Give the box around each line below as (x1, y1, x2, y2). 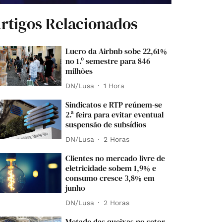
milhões (65, 65, 93, 77)
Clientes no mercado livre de (65, 153, 166, 164)
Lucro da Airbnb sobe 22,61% (65, 46, 167, 57)
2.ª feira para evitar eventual (65, 109, 164, 120)
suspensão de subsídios (65, 119, 147, 130)
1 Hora (104, 81, 125, 90)
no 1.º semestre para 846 (65, 55, 151, 67)
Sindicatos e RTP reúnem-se (65, 99, 163, 111)
